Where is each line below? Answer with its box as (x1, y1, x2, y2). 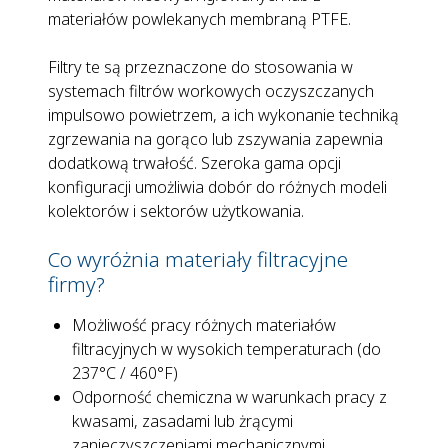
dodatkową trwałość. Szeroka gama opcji (48, 151, 341, 174)
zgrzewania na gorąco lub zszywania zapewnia (48, 127, 383, 150)
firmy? (48, 269, 105, 298)
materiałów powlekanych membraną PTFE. (48, 7, 351, 30)
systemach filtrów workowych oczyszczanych (48, 79, 374, 102)
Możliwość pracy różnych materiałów (72, 313, 336, 336)
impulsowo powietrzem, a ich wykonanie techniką (48, 103, 399, 126)
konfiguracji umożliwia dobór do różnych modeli (48, 175, 387, 198)
